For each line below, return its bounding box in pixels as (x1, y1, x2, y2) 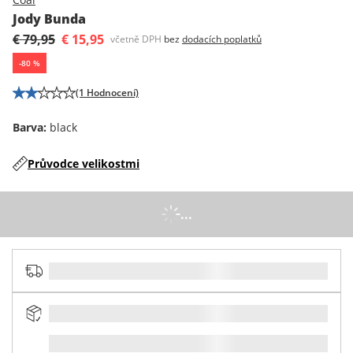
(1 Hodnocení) (76, 85, 139, 99)
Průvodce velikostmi (28, 155, 139, 171)
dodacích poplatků (182, 32, 262, 46)
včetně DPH (110, 32, 162, 46)
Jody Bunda (13, 9, 86, 28)
